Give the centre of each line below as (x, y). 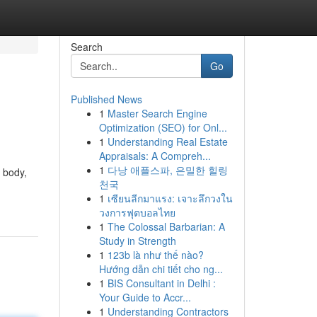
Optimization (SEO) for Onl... (163, 127)
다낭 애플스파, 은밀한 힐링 (167, 170)
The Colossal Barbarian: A (166, 226)
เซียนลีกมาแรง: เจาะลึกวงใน (170, 198)
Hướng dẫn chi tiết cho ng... (161, 269)
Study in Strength (137, 241)
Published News (106, 99)
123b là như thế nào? (155, 255)
